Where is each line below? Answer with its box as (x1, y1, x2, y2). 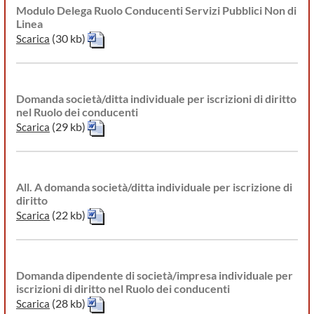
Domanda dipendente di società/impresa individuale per (16, 268, 293, 282)
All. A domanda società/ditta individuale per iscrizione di (16, 180, 292, 194)
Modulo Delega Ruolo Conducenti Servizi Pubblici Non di (16, 4, 296, 18)
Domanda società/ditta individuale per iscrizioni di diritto (16, 92, 296, 106)
